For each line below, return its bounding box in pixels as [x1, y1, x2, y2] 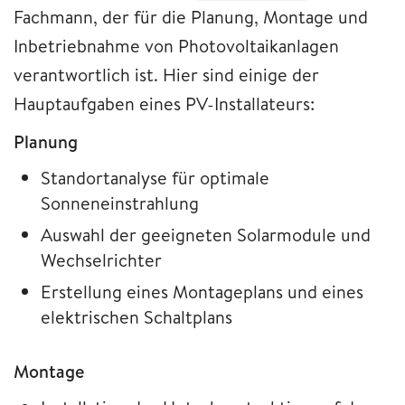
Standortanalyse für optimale [41, 165, 269, 190]
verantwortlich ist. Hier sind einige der [14, 61, 319, 87]
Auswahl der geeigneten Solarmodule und [41, 221, 371, 247]
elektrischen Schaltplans [41, 304, 232, 329]
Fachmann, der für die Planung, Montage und [14, 4, 368, 29]
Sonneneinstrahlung [41, 190, 199, 215]
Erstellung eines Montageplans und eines [41, 278, 363, 304]
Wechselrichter [41, 247, 162, 272]
